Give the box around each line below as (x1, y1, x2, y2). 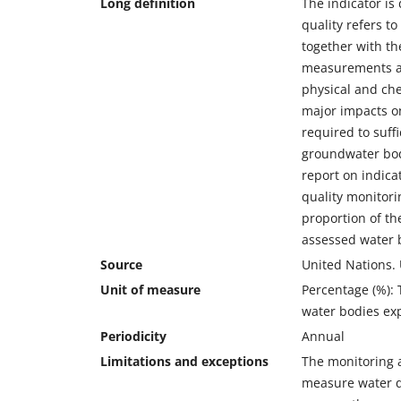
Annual (302, 328, 345, 346)
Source (100, 256, 142, 274)
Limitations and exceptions (100, 353, 269, 371)
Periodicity (100, 328, 166, 346)
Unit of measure (100, 281, 200, 299)
